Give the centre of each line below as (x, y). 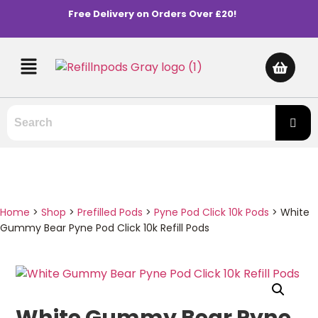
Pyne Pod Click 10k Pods (212, 212)
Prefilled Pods (110, 212)
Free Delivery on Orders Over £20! (152, 14)
